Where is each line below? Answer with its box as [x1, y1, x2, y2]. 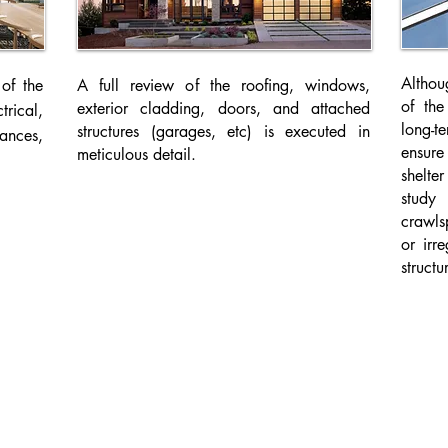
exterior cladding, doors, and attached [77, 98, 370, 119]
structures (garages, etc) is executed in [77, 121, 370, 142]
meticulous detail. [77, 144, 196, 165]
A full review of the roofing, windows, [77, 75, 370, 96]
